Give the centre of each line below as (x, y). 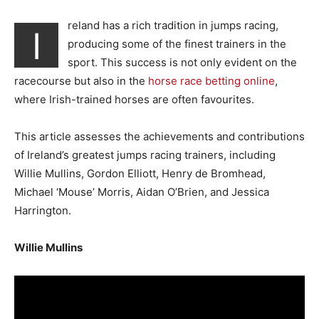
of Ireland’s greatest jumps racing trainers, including (145, 155)
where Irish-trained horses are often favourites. (134, 99)
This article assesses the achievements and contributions (159, 136)
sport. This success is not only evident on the (182, 62)
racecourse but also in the (81, 80)
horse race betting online (211, 80)
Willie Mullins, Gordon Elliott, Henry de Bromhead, (140, 173)
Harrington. (43, 210)
